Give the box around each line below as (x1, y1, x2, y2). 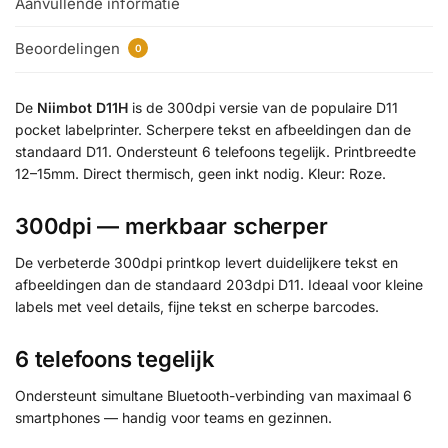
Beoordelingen (15, 39, 124, 59)
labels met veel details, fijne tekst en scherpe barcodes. (15, 297, 379, 315)
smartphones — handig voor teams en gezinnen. (15, 409, 332, 427)
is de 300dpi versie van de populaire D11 (128, 98, 398, 116)
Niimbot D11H (37, 98, 128, 116)
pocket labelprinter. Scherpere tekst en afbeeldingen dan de (15, 120, 411, 138)
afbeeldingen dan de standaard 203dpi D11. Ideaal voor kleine (15, 275, 423, 293)
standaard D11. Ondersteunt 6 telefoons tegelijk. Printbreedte (15, 142, 416, 160)
